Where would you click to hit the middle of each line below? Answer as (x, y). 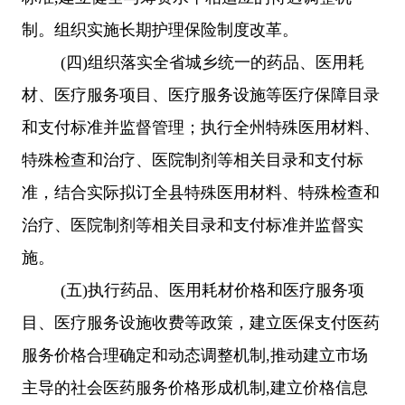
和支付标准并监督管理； (111, 127)
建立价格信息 (319, 387)
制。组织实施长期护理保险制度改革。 (160, 29)
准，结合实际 (71, 192)
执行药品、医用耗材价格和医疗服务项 (226, 290)
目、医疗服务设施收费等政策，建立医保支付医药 (201, 322)
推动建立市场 (319, 355)
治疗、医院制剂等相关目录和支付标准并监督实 (193, 225)
